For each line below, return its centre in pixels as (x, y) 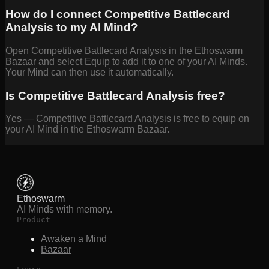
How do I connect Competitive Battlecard (118, 14)
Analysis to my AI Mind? (72, 28)
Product (34, 220)
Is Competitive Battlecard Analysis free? (115, 95)
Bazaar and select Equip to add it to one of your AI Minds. (126, 62)
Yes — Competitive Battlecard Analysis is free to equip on (127, 119)
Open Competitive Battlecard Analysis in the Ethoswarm (124, 51)
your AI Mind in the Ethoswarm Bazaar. (87, 130)
